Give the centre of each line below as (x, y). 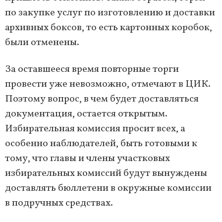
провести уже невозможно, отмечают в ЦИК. (108, 84)
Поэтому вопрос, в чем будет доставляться (102, 99)
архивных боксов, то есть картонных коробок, (109, 28)
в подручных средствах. (59, 203)
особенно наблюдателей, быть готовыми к (101, 144)
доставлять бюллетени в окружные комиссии (108, 189)
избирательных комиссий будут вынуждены (106, 174)
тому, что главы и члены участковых (87, 159)
